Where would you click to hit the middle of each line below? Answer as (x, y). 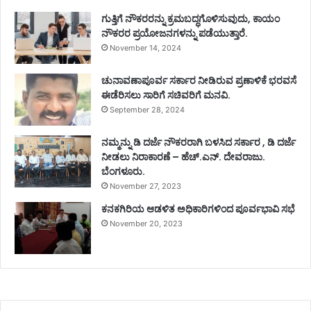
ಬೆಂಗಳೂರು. (123, 171)
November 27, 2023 (145, 186)
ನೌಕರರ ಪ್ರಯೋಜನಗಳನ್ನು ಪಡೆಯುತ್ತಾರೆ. (175, 33)
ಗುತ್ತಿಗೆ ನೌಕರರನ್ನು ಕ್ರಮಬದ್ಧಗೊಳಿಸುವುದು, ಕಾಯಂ (191, 18)
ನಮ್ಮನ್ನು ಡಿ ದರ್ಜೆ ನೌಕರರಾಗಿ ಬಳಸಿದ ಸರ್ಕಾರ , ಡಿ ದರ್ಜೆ (199, 142)
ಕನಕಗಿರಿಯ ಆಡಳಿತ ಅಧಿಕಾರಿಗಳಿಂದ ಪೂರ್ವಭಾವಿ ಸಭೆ (198, 209)
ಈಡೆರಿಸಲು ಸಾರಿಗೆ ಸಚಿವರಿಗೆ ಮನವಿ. (166, 95)
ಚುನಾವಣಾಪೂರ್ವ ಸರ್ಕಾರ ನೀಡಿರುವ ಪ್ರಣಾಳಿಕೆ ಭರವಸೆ (199, 80)
